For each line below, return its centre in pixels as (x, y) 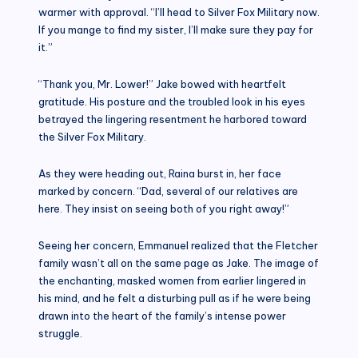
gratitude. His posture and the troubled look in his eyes (172, 101)
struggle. (60, 333)
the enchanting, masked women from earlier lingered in (172, 280)
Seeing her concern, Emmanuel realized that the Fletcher (178, 245)
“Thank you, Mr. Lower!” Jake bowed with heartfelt (162, 84)
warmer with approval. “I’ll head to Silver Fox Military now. (179, 12)
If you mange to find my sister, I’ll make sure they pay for (176, 29)
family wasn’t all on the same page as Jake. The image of (179, 263)
